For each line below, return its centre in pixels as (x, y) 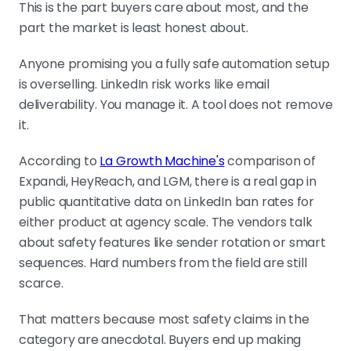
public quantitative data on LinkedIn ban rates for (166, 202)
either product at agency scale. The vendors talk (166, 223)
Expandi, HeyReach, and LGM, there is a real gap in (168, 182)
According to (60, 161)
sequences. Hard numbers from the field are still (163, 263)
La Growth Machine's (162, 161)
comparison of (270, 161)
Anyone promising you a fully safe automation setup (174, 64)
